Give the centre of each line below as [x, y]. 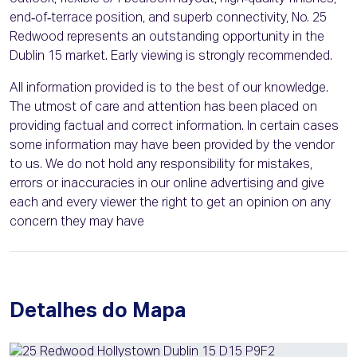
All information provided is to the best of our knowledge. [169, 89]
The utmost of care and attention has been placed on [163, 108]
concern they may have [77, 223]
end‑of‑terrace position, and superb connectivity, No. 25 [168, 19]
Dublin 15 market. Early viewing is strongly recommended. [171, 57]
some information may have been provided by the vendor [172, 146]
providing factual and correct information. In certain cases [174, 127]
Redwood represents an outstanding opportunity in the [167, 38]
